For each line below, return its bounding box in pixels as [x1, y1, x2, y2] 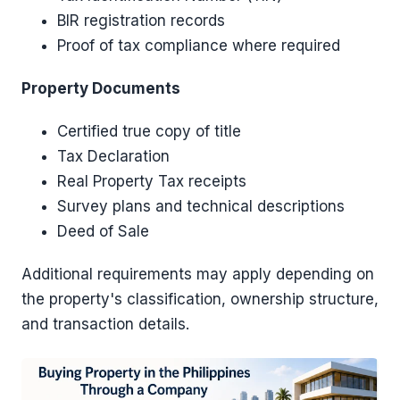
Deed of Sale [57, 222, 149, 240]
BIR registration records [57, 12, 225, 29]
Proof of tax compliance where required [57, 37, 340, 54]
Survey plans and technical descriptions [57, 197, 345, 215]
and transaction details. [21, 315, 194, 333]
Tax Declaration [57, 147, 170, 165]
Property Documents [21, 79, 180, 97]
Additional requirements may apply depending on [21, 265, 374, 283]
